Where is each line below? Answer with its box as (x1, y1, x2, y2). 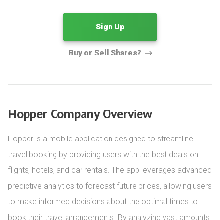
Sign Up (95, 22, 125, 31)
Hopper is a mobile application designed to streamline (8, 134, 193, 143)
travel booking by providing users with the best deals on (8, 150, 198, 159)
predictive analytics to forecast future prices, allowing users (8, 181, 212, 191)
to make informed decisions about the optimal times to (8, 197, 198, 206)
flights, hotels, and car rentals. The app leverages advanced (8, 165, 212, 175)
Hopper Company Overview (8, 106, 152, 122)
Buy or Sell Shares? (68, 48, 141, 57)
